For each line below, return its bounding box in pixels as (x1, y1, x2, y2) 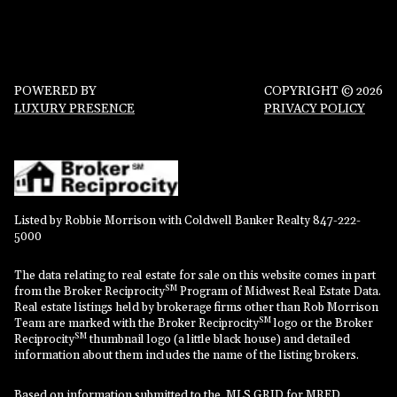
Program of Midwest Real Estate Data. (177, 284, 381, 300)
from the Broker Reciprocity (14, 284, 165, 300)
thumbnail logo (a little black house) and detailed (87, 332, 350, 348)
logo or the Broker (271, 316, 373, 332)
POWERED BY (14, 82, 97, 99)
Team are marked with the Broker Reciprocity (14, 316, 259, 332)
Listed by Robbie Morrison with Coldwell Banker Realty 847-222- (14, 213, 361, 229)
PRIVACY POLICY (264, 100, 365, 117)
